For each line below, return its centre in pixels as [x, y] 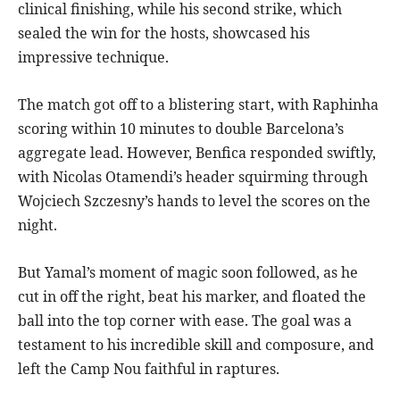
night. [37, 225]
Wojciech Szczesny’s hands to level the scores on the [194, 201]
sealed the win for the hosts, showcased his [164, 33]
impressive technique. [93, 58]
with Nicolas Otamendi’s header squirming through [193, 177]
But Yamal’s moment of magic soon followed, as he [188, 273]
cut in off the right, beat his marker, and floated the [192, 297]
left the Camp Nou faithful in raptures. [149, 369]
